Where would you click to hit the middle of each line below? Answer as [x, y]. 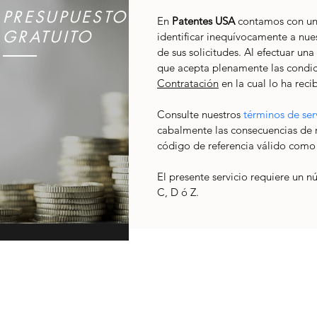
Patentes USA [203, 21]
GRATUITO [48, 37]
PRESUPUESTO [65, 17]
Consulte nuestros [200, 115]
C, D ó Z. [178, 192]
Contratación [188, 83]
